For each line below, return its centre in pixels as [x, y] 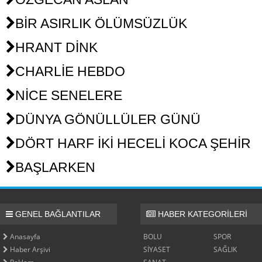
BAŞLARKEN [54, 168]
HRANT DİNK [55, 48]
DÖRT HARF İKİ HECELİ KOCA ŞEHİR [131, 144]
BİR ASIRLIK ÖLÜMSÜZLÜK [99, 24]
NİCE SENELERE [67, 96]
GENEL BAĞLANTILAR [57, 214]
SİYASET [157, 249]
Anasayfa [24, 236]
